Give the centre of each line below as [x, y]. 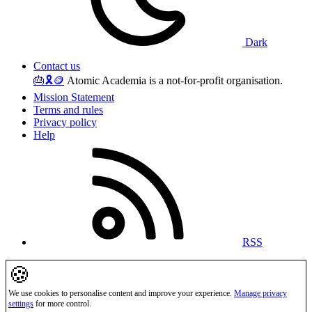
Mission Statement [74, 97]
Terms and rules [68, 109]
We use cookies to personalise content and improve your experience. [121, 293]
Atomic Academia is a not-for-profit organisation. [173, 80]
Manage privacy [260, 293]
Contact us [57, 65]
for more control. [62, 303]
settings [21, 303]
